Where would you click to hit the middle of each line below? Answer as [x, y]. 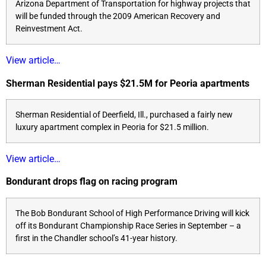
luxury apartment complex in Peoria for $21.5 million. [112, 128]
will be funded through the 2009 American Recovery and [118, 17]
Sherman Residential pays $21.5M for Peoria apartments [128, 83]
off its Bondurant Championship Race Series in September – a [128, 226]
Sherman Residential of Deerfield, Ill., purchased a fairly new [124, 115]
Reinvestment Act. [49, 29]
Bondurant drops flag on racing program [92, 182]
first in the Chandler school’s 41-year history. [96, 238]
